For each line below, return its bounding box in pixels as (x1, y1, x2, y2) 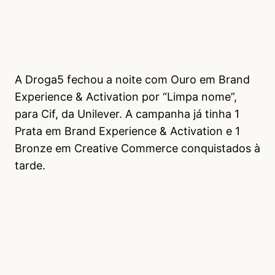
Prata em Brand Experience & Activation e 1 (15, 124, 240, 137)
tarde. (15, 158, 45, 172)
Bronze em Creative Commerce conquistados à (15, 141, 260, 155)
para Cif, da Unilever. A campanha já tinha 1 (15, 107, 239, 120)
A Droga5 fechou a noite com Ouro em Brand (15, 72, 250, 86)
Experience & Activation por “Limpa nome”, (15, 90, 237, 103)
